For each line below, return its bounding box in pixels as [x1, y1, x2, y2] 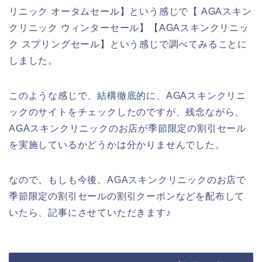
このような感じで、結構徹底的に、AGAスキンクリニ [9, 90, 246, 101]
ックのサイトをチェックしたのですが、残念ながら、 [9, 106, 245, 117]
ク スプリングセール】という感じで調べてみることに [9, 39, 247, 49]
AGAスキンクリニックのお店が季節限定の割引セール [9, 123, 246, 133]
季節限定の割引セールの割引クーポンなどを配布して [9, 191, 245, 201]
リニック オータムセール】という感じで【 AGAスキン [9, 6, 252, 16]
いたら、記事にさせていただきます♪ [9, 207, 171, 218]
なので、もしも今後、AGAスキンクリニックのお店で [9, 174, 246, 185]
